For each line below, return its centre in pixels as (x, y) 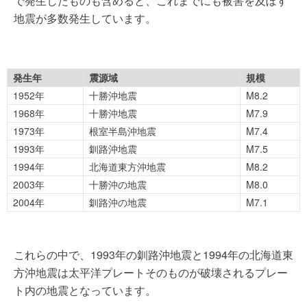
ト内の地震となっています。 (85, 290)
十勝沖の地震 (118, 184)
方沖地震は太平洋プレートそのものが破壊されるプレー (151, 272)
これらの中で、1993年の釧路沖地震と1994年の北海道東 (153, 254)
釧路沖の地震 (118, 202)
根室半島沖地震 (123, 131)
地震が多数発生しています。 (85, 18)
